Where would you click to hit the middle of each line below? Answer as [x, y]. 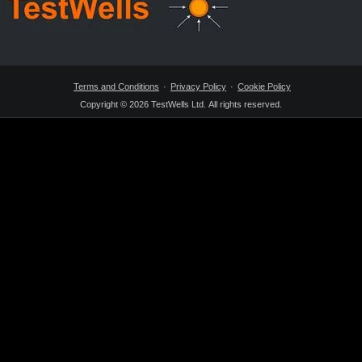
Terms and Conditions [116, 87]
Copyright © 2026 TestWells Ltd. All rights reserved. [181, 105]
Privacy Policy [198, 87]
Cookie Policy [264, 87]
